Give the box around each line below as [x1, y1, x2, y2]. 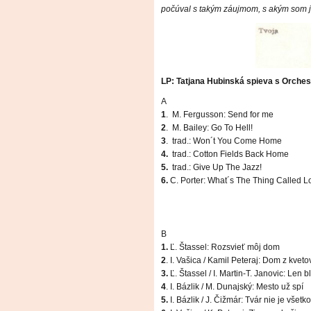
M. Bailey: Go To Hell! [172, 123, 253, 133]
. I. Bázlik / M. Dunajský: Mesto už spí [166, 282, 303, 292]
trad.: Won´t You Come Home [172, 136, 282, 146]
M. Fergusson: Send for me [172, 110, 276, 120]
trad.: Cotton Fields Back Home [172, 149, 289, 160]
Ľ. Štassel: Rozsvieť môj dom [168, 242, 280, 253]
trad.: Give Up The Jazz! [172, 162, 262, 173]
